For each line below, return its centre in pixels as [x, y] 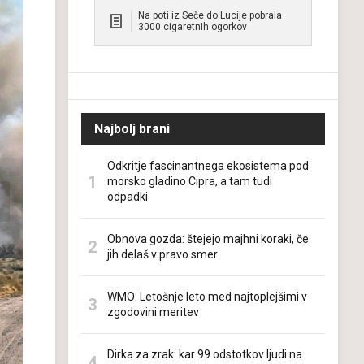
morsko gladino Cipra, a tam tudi [190, 181]
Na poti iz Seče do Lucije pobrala [210, 15]
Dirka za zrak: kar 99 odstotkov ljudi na [205, 354]
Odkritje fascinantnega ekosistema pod [208, 166]
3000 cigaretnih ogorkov [193, 27]
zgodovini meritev [153, 312]
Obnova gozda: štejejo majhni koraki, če [208, 239]
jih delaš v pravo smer [162, 254]
